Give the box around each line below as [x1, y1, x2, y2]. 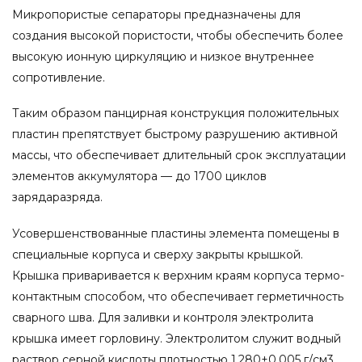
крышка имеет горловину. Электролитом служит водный [12, 330, 341, 346]
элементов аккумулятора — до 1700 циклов [12, 169, 267, 184]
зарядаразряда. [12, 190, 103, 205]
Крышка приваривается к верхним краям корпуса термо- [12, 267, 344, 283]
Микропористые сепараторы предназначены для [12, 7, 301, 23]
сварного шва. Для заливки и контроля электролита [12, 309, 314, 325]
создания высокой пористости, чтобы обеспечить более [12, 28, 343, 44]
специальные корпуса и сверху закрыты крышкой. [12, 246, 303, 262]
